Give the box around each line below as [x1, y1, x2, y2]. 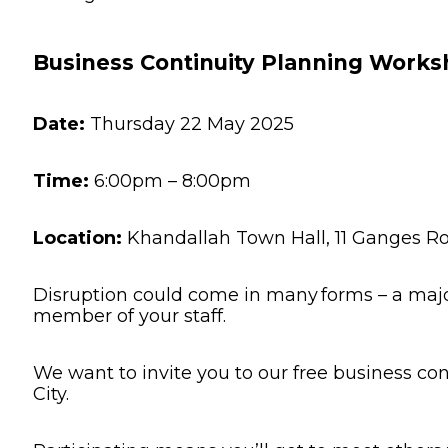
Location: [33, 226, 122, 249]
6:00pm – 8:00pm [89, 169, 251, 192]
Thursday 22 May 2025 [85, 112, 294, 135]
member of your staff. [33, 304, 226, 327]
